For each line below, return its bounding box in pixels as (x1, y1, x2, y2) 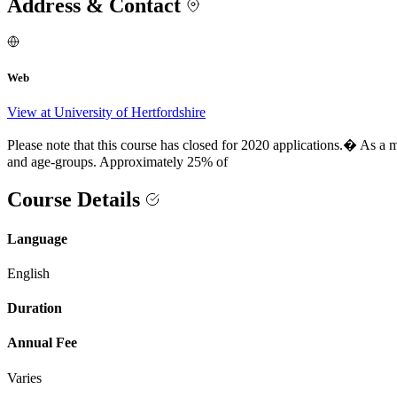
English (7, 265, 50, 281)
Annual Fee (7, 335, 77, 351)
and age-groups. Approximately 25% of (7, 154, 228, 170)
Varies (7, 370, 42, 385)
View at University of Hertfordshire (7, 105, 206, 121)
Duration (7, 300, 62, 316)
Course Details (7, 188, 145, 212)
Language (7, 230, 67, 246)
